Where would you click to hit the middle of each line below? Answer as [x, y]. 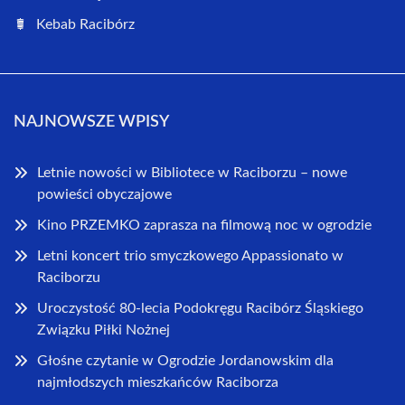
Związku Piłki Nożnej [104, 330]
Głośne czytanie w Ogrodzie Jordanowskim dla [185, 361]
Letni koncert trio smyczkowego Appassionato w [190, 256]
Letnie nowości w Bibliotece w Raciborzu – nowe [192, 173]
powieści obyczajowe [104, 194]
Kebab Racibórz [85, 24]
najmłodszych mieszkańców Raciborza [158, 382]
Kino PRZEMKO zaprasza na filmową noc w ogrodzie [204, 225]
